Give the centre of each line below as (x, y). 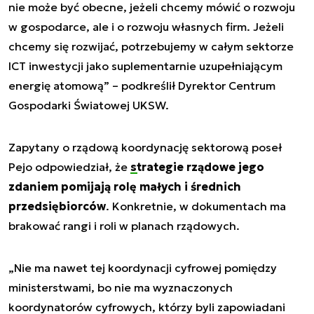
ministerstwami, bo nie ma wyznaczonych (121, 288)
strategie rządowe (183, 167)
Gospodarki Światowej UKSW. (89, 105)
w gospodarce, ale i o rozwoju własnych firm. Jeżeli (146, 27)
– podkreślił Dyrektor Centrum (192, 86)
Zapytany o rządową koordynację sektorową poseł (145, 148)
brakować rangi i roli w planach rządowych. (124, 226)
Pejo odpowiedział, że (69, 167)
